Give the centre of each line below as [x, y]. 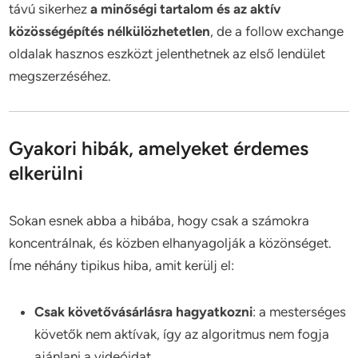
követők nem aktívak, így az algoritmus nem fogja [182, 334]
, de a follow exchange [277, 31]
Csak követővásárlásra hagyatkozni [144, 312]
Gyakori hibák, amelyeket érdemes [159, 148]
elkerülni [46, 173]
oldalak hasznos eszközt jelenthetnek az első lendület [167, 54]
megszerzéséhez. [60, 76]
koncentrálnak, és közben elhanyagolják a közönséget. [171, 243]
